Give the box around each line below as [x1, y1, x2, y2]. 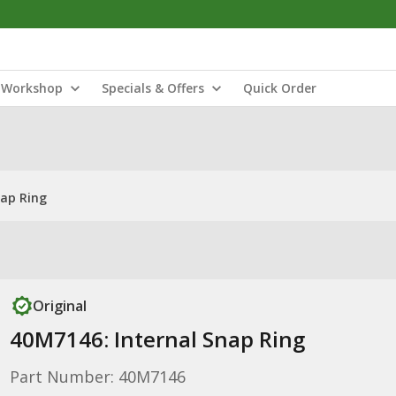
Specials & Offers [102, 80, 204, 96]
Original [32, 296, 87, 316]
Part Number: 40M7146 [9, 366, 186, 387]
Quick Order [243, 80, 316, 96]
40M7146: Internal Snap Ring [9, 324, 305, 354]
